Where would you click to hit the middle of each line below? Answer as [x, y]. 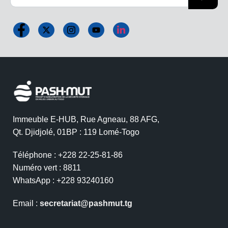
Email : [26, 204]
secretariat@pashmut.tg [86, 204]
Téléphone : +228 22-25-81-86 [68, 155]
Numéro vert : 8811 [47, 168]
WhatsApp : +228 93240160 [63, 181]
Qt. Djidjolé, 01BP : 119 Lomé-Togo [76, 132]
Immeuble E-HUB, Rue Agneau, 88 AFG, [86, 120]
